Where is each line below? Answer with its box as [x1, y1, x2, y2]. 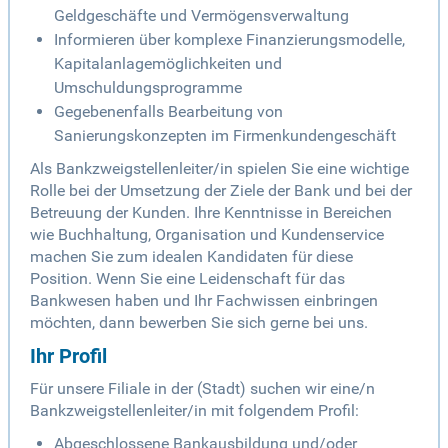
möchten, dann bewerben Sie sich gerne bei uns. [30, 313, 368, 333]
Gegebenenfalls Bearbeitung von [54, 102, 283, 122]
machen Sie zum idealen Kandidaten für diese [30, 247, 353, 267]
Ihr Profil [30, 344, 107, 369]
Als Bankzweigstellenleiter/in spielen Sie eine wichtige [30, 159, 409, 179]
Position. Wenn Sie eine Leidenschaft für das [30, 269, 345, 289]
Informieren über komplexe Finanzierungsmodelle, [54, 30, 405, 50]
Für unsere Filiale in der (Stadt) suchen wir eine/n [30, 379, 375, 399]
